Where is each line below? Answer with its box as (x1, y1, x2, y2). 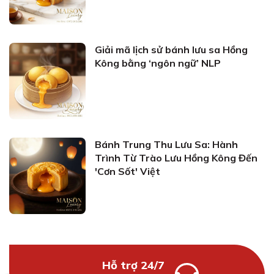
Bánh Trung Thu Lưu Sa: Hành (95, 138, 238, 150)
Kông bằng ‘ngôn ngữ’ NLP (95, 57, 221, 69)
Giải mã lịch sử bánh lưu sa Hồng (95, 43, 248, 56)
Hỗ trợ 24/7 (102, 258, 165, 272)
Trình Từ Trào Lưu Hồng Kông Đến (95, 152, 257, 164)
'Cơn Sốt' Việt (95, 165, 160, 177)
